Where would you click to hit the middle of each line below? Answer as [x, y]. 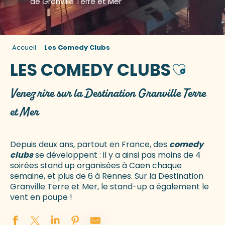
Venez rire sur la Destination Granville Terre [108, 93]
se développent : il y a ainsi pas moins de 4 [117, 155]
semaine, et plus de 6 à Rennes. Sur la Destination [107, 176]
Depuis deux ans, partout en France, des [90, 145]
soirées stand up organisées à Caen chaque [96, 166]
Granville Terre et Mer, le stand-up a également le [109, 187]
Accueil [24, 47]
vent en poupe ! [41, 197]
